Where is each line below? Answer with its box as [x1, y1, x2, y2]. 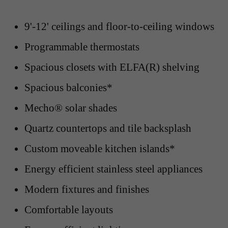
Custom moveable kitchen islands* [24, 142, 175, 154]
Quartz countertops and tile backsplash [24, 122, 191, 134]
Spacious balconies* [24, 81, 112, 93]
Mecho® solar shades [24, 101, 117, 113]
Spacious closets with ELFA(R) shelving [24, 61, 199, 73]
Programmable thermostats [24, 40, 139, 52]
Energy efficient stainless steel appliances [24, 162, 203, 175]
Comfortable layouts [24, 203, 113, 215]
